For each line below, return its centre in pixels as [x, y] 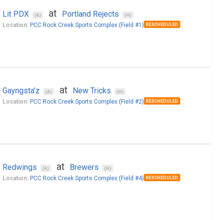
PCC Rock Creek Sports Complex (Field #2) [87, 102]
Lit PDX [15, 14]
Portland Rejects [90, 14]
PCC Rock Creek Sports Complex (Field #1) [87, 25]
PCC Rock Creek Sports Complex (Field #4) [87, 178]
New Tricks [92, 91]
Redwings [19, 167]
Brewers [84, 167]
